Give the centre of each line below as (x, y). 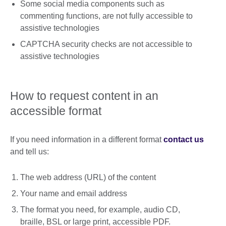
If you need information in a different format (87, 140)
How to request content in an (84, 96)
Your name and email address (75, 193)
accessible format (57, 111)
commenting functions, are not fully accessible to (106, 16)
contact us (184, 140)
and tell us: (31, 152)
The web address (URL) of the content (89, 177)
